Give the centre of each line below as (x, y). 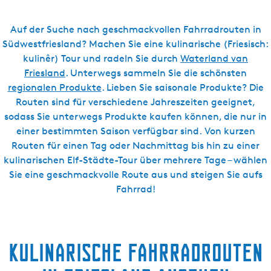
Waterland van (214, 58)
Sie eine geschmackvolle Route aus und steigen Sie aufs (135, 175)
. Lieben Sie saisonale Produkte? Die (182, 87)
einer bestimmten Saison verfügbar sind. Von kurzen (135, 131)
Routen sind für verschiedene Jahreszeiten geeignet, (135, 102)
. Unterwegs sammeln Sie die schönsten (156, 73)
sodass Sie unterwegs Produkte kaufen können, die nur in (135, 116)
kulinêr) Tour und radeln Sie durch (102, 58)
